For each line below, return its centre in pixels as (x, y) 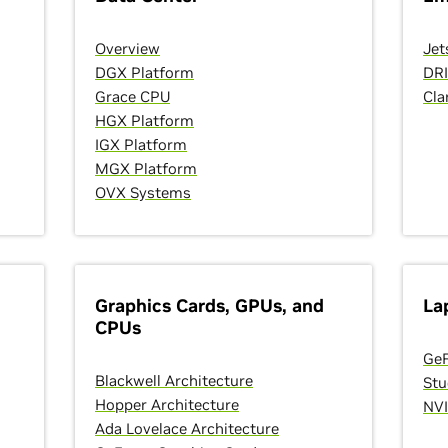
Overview (127, 48)
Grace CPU (132, 96)
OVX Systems (143, 192)
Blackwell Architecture (174, 380)
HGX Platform (144, 120)
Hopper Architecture (167, 404)
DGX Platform (144, 72)
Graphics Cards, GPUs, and (209, 305)
